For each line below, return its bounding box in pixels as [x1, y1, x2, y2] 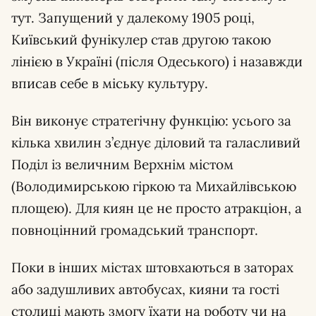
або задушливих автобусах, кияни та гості [11, 281, 279, 298]
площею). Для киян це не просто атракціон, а [11, 200, 302, 217]
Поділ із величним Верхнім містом [11, 156, 233, 174]
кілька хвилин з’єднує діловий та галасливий [11, 134, 300, 152]
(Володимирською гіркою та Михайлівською [11, 178, 296, 195]
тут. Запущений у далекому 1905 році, [11, 9, 255, 27]
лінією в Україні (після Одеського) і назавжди [11, 53, 303, 71]
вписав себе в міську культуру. [11, 75, 208, 92]
